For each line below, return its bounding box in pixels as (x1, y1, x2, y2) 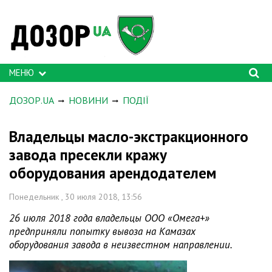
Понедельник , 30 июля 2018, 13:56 (9, 191, 142, 202)
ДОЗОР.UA (9, 94, 54, 106)
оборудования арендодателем (9, 163, 216, 183)
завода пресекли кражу (9, 145, 167, 165)
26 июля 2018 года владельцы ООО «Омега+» (9, 211, 209, 225)
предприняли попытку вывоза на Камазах (9, 225, 195, 238)
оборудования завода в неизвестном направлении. (9, 238, 233, 251)
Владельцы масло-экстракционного (9, 127, 248, 146)
